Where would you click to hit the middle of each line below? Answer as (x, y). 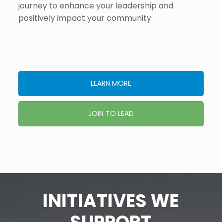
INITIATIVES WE (111, 201)
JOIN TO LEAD (111, 113)
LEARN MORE (111, 83)
